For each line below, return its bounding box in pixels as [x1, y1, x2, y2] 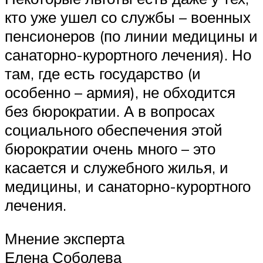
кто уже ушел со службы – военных [5, 7, 251, 26]
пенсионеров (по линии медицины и [5, 26, 258, 45]
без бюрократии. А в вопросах [5, 101, 215, 120]
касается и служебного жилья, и [5, 157, 228, 177]
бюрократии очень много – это [5, 139, 215, 158]
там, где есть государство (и [5, 63, 201, 83]
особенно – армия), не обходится [5, 82, 235, 102]
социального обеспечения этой [5, 120, 222, 139]
